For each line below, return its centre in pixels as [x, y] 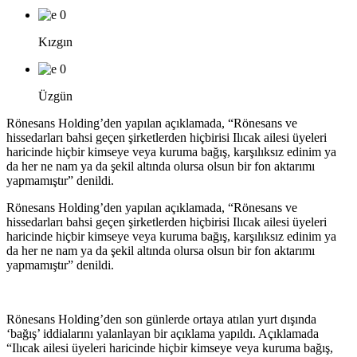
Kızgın [55, 41]
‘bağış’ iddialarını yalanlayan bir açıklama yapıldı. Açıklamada [163, 333]
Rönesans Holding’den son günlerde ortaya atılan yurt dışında [161, 319]
